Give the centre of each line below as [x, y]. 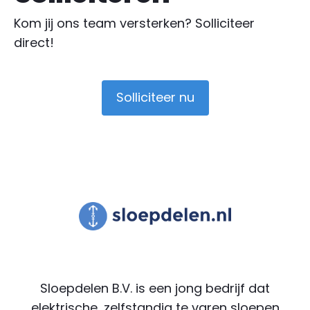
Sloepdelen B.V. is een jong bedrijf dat [155, 288]
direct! [34, 42]
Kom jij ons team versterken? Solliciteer [134, 23]
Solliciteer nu [155, 97]
